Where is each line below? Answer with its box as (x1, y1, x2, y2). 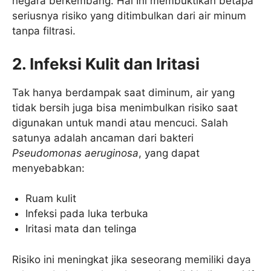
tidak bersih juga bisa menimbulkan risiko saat (12, 101, 238, 114)
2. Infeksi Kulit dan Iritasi (12, 54, 200, 73)
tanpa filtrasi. (12, 25, 76, 37)
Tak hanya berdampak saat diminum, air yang (12, 86, 235, 99)
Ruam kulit (25, 192, 77, 204)
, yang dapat (139, 146, 200, 159)
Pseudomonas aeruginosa (12, 146, 139, 159)
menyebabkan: (12, 162, 85, 174)
